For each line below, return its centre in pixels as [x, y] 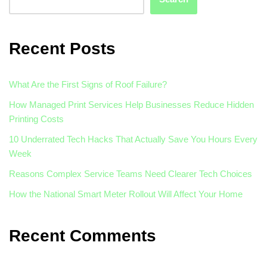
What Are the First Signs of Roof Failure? [88, 84]
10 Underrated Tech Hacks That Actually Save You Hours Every [133, 139]
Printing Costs [36, 119]
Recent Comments [83, 235]
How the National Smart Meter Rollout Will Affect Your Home [126, 194]
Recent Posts [62, 48]
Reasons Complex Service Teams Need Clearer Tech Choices [131, 173]
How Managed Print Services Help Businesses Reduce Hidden [131, 104]
